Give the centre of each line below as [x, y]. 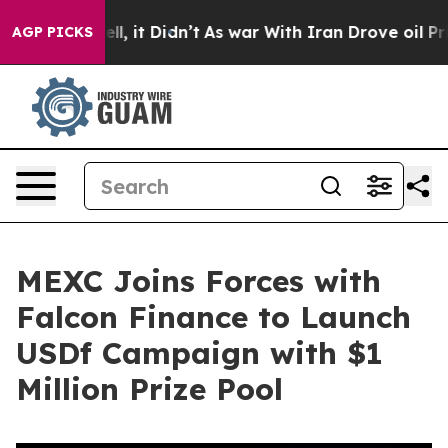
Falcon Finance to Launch [213, 317]
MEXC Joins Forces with [198, 281]
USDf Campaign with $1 [199, 353]
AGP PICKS [52, 32]
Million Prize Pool [149, 389]
